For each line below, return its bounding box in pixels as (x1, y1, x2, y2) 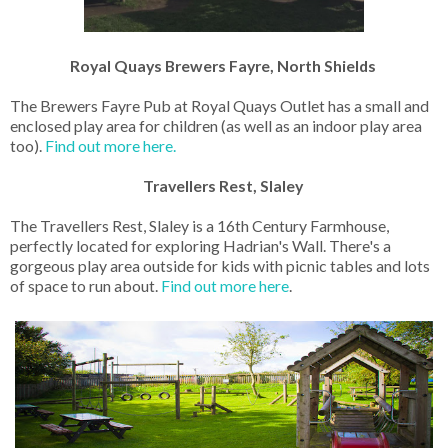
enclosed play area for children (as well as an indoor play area (10, 115, 422, 135)
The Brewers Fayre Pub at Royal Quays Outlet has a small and (10, 95, 429, 115)
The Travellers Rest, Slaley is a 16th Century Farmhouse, (10, 215, 389, 235)
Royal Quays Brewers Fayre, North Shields (69, 55, 379, 75)
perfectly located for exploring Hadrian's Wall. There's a (10, 235, 391, 255)
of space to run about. (10, 275, 161, 295)
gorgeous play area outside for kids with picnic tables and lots (10, 255, 430, 275)
